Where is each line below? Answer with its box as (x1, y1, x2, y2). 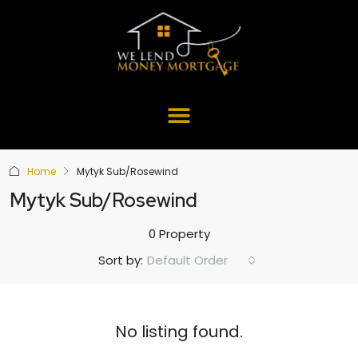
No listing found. (115, 320, 243, 343)
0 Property (148, 225, 210, 242)
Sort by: (98, 252, 143, 269)
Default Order (147, 251, 228, 268)
